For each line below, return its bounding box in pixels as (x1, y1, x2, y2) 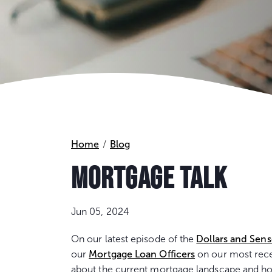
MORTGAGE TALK (71, 160, 227, 194)
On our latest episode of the (71, 234, 197, 244)
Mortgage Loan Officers (89, 249, 195, 259)
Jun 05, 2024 (71, 206, 129, 217)
